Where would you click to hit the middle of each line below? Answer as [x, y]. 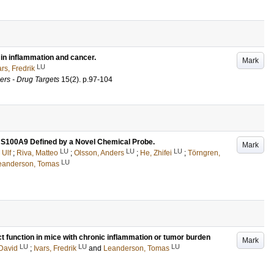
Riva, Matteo [37, 153]
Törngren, [204, 153]
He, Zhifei [156, 153]
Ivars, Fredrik [55, 248]
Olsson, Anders [99, 153]
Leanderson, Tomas [136, 248]
